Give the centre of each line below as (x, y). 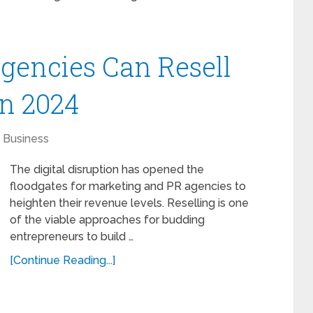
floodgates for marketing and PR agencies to (128, 186)
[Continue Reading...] (63, 260)
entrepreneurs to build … (72, 236)
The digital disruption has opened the (107, 169)
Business (26, 139)
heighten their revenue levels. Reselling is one (129, 203)
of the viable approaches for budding (107, 220)
